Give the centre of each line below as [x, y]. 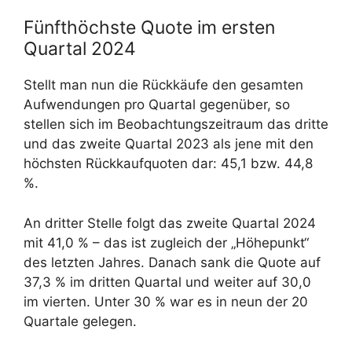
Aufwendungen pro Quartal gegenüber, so [157, 104]
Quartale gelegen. [80, 321]
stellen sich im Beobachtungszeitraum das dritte [176, 124]
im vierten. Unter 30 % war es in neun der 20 [166, 301]
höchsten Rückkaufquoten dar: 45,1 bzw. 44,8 [168, 163]
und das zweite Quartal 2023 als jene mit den [169, 144]
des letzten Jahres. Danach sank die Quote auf [172, 262]
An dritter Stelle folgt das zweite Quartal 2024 [170, 223]
